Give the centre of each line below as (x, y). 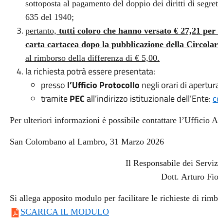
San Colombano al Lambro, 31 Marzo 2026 (87, 142)
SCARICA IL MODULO (64, 212)
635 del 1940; (49, 17)
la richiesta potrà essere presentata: (90, 71)
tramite (55, 99)
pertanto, (42, 31)
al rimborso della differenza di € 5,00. (92, 58)
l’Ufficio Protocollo (103, 85)
